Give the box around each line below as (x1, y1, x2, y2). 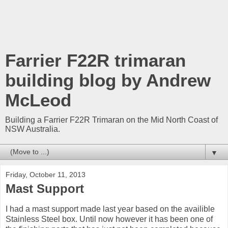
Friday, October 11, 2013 (6, 170, 85, 179)
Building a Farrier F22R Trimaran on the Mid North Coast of (5, 116, 218, 124)
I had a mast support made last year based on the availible (6, 204, 215, 213)
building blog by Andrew (5, 71, 211, 90)
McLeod (5, 91, 71, 110)
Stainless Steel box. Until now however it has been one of (6, 214, 213, 223)
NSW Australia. (5, 125, 60, 133)
